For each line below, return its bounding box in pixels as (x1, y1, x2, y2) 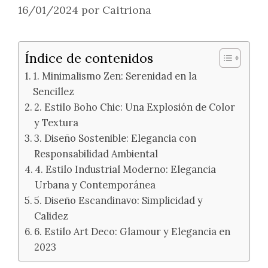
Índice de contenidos (25, 50, 153, 66)
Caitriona (102, 3, 151, 17)
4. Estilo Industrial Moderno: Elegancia (35, 163, 217, 175)
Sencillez (33, 86, 75, 98)
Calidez (34, 210, 69, 222)
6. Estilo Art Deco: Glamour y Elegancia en (34, 226, 231, 237)
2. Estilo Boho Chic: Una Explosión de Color (34, 101, 236, 113)
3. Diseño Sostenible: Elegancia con (34, 132, 197, 144)
